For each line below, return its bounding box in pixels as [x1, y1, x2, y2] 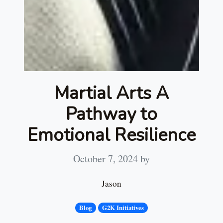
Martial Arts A [54, 81, 169, 106]
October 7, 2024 [73, 152, 140, 166]
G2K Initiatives [102, 203, 144, 213]
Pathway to [66, 102, 157, 127]
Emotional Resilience [27, 123, 196, 148]
